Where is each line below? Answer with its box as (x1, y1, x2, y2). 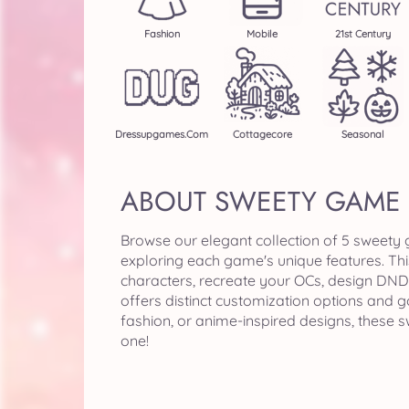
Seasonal (341, 128, 384, 141)
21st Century (334, 27, 391, 40)
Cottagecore (232, 128, 292, 141)
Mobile (246, 27, 278, 40)
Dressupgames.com (115, 128, 208, 141)
